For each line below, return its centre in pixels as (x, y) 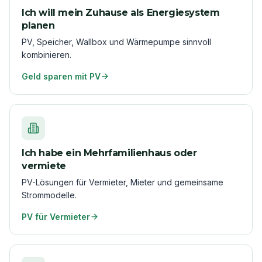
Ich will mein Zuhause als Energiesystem (121, 12)
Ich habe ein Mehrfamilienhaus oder (109, 153)
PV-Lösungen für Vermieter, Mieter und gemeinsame (123, 182)
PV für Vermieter (56, 216)
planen (38, 25)
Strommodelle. (49, 195)
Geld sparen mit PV (61, 76)
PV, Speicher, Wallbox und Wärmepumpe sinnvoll (116, 42)
